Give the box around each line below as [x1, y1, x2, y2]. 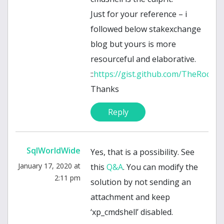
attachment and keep [90, 191, 170, 203]
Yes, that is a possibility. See [90, 146, 194, 158]
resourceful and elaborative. [90, 53, 196, 65]
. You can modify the [123, 161, 198, 173]
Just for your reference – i [90, 8, 187, 20]
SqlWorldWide [26, 145, 80, 156]
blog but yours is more [90, 38, 176, 50]
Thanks [90, 83, 119, 95]
